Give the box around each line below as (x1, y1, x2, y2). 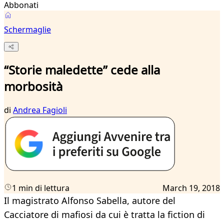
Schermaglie (4, 24, 51, 35)
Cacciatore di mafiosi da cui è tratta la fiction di (4, 208, 205, 221)
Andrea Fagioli (13, 104, 67, 116)
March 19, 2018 (162, 182, 220, 194)
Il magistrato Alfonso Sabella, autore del (4, 194, 175, 207)
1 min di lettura (12, 182, 69, 194)
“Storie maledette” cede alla (4, 61, 160, 78)
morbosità (4, 78, 62, 95)
